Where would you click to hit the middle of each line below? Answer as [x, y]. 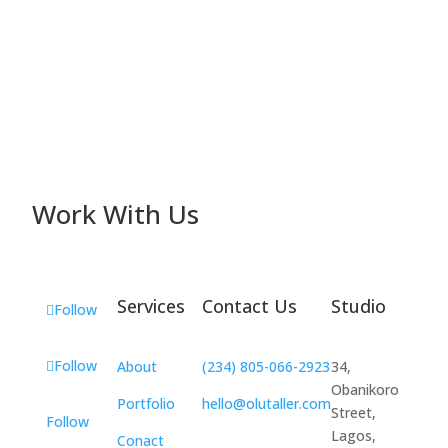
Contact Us [249, 306]
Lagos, [353, 435]
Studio [358, 306]
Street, [353, 412]
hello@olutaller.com [266, 403]
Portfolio [146, 403]
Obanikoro [364, 389]
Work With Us [116, 214]
